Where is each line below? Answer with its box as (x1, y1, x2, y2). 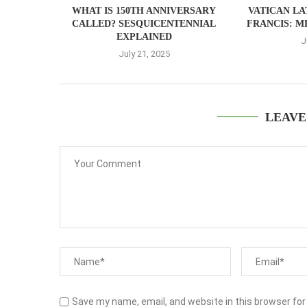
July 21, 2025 (118, 48, 170, 59)
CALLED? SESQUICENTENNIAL (72, 18, 217, 29)
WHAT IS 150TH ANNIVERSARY (72, 5, 217, 16)
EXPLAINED (116, 31, 172, 42)
